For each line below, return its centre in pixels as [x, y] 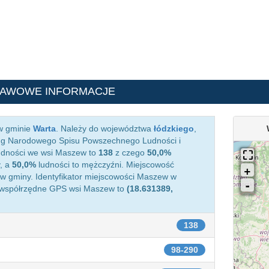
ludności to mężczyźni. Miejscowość [105, 165]
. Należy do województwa [105, 128]
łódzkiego [174, 128]
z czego [130, 153]
